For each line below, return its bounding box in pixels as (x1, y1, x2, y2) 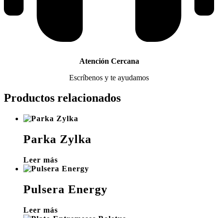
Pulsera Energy (23, 183, 108, 196)
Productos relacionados (4, 91, 121, 105)
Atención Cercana (79, 56, 139, 65)
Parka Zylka (23, 133, 91, 146)
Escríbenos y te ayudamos (69, 73, 149, 82)
